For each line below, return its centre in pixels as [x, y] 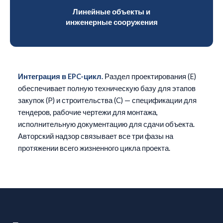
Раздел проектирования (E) [150, 76]
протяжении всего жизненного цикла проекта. [94, 148]
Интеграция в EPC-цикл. [60, 76]
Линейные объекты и [111, 11]
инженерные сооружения [111, 22]
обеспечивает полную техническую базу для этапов [107, 88]
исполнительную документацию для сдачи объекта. [106, 124]
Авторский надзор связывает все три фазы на [96, 136]
